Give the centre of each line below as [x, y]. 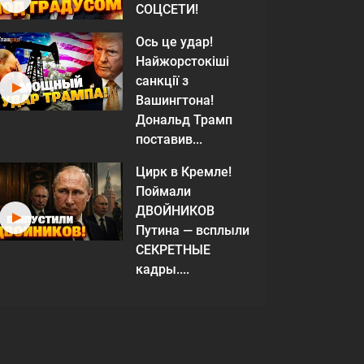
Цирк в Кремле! [184, 172]
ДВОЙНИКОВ [175, 211]
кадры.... [162, 269]
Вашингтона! [175, 100]
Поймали [163, 191]
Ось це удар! [174, 42]
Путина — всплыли [193, 230]
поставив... [169, 139]
